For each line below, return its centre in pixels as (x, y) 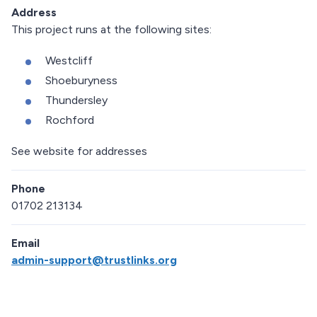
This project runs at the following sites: (111, 30)
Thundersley (76, 100)
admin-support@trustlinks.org (94, 260)
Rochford (70, 120)
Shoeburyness (81, 81)
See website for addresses (79, 151)
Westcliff (69, 61)
